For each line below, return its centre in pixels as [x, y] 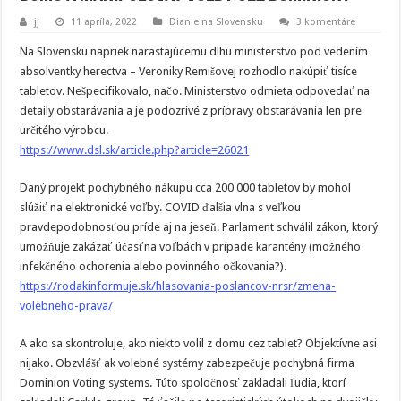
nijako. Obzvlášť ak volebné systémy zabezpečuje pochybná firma [188, 363]
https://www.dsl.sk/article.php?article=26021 [135, 150]
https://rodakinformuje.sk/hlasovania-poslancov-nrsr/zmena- [178, 286]
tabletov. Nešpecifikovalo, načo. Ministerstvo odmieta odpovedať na [195, 91]
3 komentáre [326, 22]
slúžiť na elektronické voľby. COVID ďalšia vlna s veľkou [161, 207]
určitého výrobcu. [64, 130]
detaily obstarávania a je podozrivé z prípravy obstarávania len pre [191, 111]
